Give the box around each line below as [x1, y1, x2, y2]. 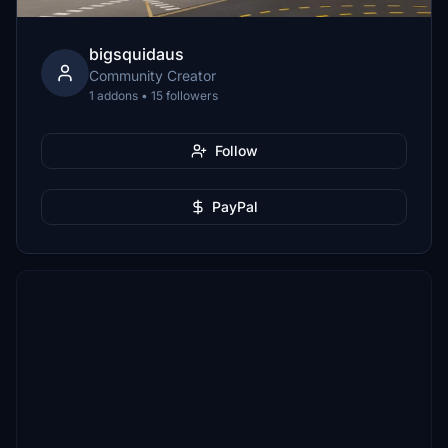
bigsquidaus [89, 44, 184, 64]
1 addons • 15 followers [89, 88, 218, 103]
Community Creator [89, 67, 216, 84]
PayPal [212, 198, 258, 215]
